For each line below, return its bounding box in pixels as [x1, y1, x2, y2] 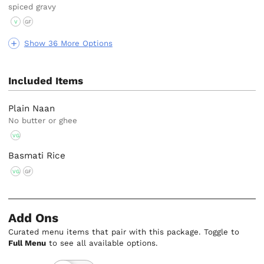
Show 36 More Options [24, 39, 113, 48]
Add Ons [8, 210, 59, 225]
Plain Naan [8, 103, 55, 114]
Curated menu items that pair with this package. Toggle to [8, 227, 240, 236]
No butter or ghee [8, 115, 78, 125]
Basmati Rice [8, 150, 66, 161]
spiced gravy [8, 2, 57, 12]
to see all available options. [46, 238, 159, 247]
